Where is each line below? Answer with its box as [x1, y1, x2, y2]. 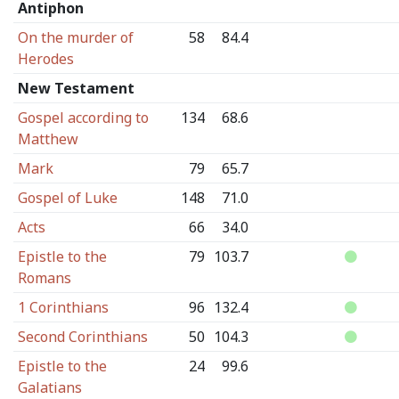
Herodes [17, 49, 74, 69]
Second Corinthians [17, 327, 148, 346]
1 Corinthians [17, 297, 109, 317]
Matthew [17, 129, 78, 149]
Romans [17, 268, 71, 288]
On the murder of [17, 28, 134, 47]
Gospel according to [17, 108, 149, 127]
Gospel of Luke [17, 188, 118, 208]
